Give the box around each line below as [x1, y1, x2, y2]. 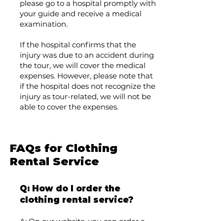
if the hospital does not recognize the [20, 81, 155, 91]
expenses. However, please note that [20, 71, 153, 80]
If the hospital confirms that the [20, 40, 136, 49]
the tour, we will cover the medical [20, 61, 146, 70]
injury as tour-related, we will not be [20, 92, 151, 101]
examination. [20, 19, 68, 29]
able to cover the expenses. [20, 102, 118, 111]
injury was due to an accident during [20, 50, 154, 60]
